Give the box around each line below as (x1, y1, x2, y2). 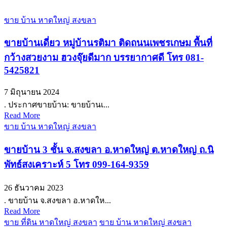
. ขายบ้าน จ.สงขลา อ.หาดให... (4, 196, 111, 205)
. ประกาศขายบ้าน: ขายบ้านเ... (4, 100, 109, 109)
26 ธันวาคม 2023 (4, 183, 63, 192)
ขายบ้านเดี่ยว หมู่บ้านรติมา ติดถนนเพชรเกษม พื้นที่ (4, 37, 212, 49)
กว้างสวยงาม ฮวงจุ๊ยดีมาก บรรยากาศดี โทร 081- (4, 52, 204, 63)
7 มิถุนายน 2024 (4, 88, 59, 97)
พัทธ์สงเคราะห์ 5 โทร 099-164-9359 (4, 159, 149, 170)
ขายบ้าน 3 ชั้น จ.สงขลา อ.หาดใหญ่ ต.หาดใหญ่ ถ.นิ (4, 144, 214, 155)
